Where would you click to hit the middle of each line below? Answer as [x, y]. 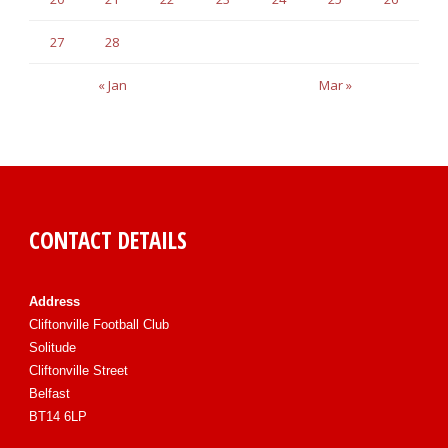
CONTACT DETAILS [108, 239]
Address [54, 301]
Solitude [52, 347]
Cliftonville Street [78, 370]
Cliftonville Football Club [99, 324]
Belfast [49, 393]
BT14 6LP [58, 416]
